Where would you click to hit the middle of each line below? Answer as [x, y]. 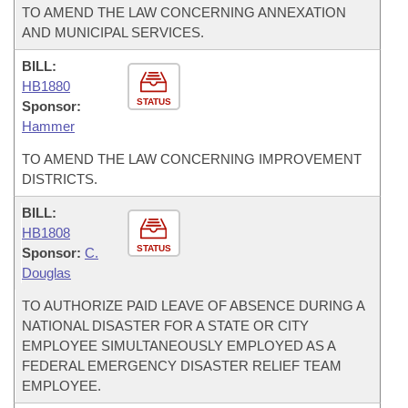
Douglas [46, 273]
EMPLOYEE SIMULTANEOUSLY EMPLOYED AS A [179, 346]
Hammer [48, 126]
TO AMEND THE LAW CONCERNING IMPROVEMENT [192, 159]
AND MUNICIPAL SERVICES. [113, 32]
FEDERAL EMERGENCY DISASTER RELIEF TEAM [182, 366]
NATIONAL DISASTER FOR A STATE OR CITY [165, 326]
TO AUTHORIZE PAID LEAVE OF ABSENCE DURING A [194, 306]
